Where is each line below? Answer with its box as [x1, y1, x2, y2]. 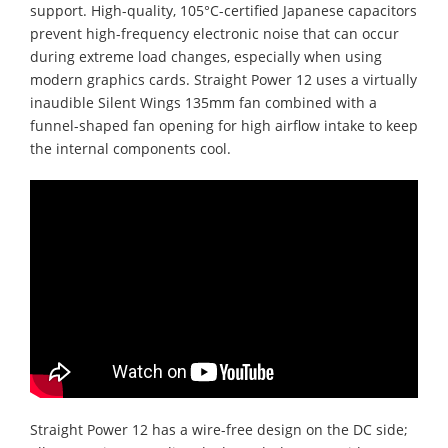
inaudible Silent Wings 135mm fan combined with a [30, 93, 377, 112]
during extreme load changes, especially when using [30, 47, 382, 66]
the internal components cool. [30, 139, 231, 158]
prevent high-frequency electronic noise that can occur [30, 24, 399, 43]
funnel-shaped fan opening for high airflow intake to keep [30, 116, 418, 135]
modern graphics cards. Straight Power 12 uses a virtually [30, 70, 417, 89]
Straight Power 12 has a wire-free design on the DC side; [30, 420, 408, 440]
